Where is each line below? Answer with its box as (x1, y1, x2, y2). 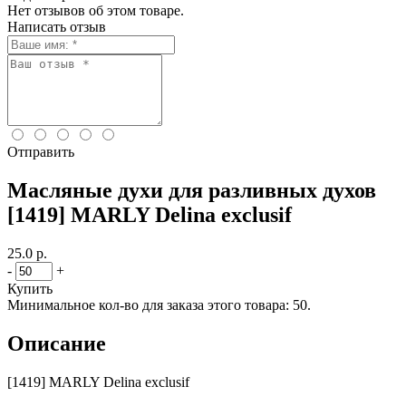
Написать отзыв (7, 19, 106, 34)
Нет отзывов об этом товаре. (7, 3, 184, 18)
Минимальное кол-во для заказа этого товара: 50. (7, 296, 311, 313)
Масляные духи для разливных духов (7, 178, 376, 202)
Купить (7, 280, 53, 296)
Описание (7, 331, 106, 355)
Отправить (7, 144, 74, 159)
